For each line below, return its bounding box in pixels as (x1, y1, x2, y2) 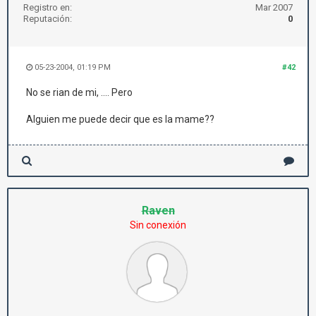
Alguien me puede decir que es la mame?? (26, 114, 214, 125)
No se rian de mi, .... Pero (26, 87, 133, 98)
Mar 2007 (255, 2, 293, 13)
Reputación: (23, 13, 72, 24)
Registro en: (23, 2, 72, 13)
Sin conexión (130, 219, 186, 231)
